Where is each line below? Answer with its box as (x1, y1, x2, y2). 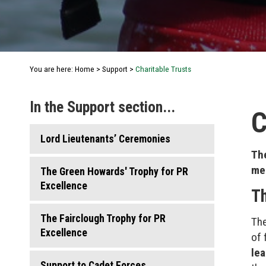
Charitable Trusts (135, 64, 191, 74)
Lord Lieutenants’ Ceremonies (40, 132, 170, 145)
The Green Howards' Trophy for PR (40, 165, 188, 178)
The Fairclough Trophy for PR (40, 212, 166, 224)
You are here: (30, 64, 75, 74)
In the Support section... (30, 97, 175, 116)
